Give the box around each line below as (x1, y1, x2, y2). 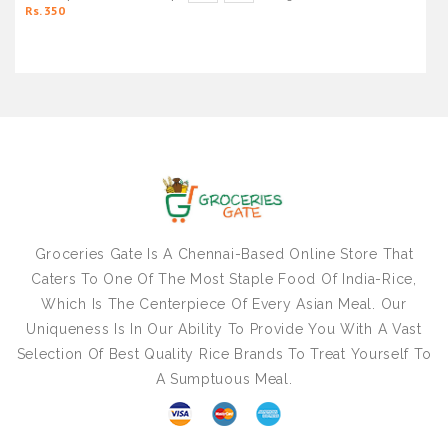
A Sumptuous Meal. (155, 371, 293, 388)
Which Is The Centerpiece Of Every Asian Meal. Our (41, 296, 407, 313)
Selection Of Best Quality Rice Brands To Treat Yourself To (16, 346, 432, 363)
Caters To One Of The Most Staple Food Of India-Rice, (31, 271, 417, 288)
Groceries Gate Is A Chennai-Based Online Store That (34, 246, 414, 263)
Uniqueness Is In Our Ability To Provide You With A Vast (26, 321, 422, 338)
